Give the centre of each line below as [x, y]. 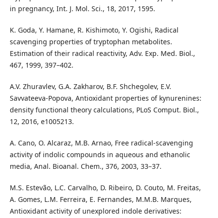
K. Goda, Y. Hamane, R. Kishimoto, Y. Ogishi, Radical [94, 30]
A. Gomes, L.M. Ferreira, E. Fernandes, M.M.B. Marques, [100, 199]
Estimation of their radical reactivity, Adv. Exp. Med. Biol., [102, 53]
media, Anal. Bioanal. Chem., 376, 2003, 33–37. [85, 166]
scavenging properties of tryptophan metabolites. [91, 41]
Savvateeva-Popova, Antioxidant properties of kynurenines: [105, 98]
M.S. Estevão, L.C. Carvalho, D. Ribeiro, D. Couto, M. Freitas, [105, 187]
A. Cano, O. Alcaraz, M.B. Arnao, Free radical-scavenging [101, 143]
